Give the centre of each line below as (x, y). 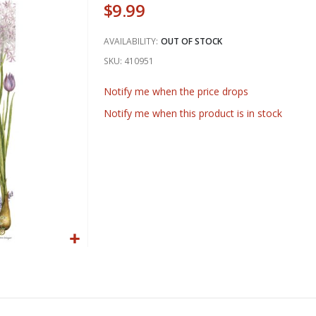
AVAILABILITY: (130, 42)
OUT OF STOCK (191, 42)
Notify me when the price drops (176, 91)
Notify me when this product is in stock (193, 113)
